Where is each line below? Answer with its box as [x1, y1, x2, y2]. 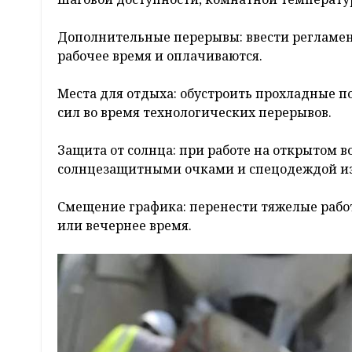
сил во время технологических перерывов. [57, 104, 332, 122]
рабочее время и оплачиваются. [57, 47, 262, 65]
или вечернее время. [57, 217, 192, 235]
